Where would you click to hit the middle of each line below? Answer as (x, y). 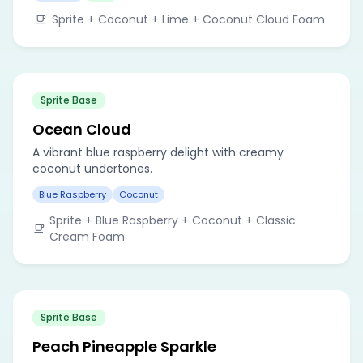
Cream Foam (88, 236)
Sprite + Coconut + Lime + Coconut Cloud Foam (188, 19)
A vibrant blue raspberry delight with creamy (158, 152)
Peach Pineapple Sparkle (124, 346)
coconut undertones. (92, 168)
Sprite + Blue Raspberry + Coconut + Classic (173, 220)
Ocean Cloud (82, 129)
